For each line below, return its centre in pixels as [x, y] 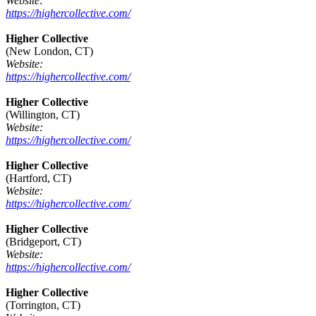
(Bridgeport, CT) [43, 242]
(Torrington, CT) [43, 305]
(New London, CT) [49, 51]
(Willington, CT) [43, 115]
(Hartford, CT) [38, 178]
